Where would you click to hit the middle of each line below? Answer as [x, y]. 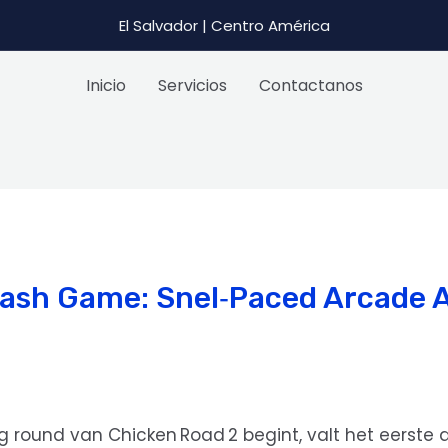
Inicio [105, 85]
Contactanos [310, 85]
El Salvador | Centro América [224, 25]
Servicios [192, 85]
